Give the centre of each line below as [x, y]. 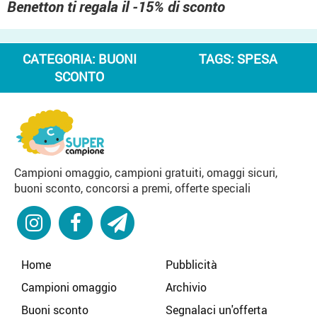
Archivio [186, 287]
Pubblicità [191, 264]
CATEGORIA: [60, 59]
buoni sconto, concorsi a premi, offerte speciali [132, 188]
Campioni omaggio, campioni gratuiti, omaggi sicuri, [146, 172]
